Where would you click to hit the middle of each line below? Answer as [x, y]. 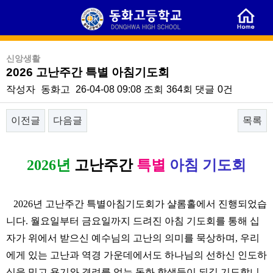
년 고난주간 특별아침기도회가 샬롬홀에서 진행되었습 [150, 204]
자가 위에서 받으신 [49, 238]
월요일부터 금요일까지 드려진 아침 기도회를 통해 [140, 221]
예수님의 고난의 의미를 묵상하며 [163, 238]
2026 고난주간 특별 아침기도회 [88, 72]
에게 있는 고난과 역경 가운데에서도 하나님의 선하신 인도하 [136, 255]
